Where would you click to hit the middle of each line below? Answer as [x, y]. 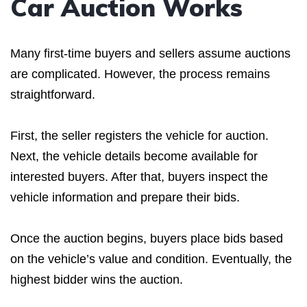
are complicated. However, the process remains [140, 74]
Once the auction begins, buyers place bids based [147, 238]
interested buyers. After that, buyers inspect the [139, 176]
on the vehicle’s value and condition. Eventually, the [151, 259]
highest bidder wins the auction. [97, 279]
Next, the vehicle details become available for [134, 156]
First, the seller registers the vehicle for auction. [139, 135]
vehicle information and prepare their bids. [125, 197]
